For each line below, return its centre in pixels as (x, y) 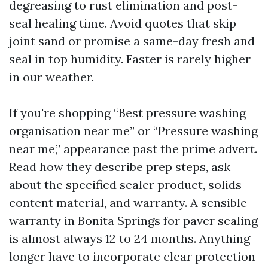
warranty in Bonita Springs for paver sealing (133, 220)
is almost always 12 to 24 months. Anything (130, 238)
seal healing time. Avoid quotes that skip (123, 23)
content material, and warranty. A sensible (128, 202)
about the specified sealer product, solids (125, 185)
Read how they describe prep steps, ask (120, 167)
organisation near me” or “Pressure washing (133, 131)
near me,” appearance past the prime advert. (133, 149)
